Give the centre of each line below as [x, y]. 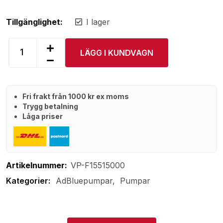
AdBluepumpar [84, 180]
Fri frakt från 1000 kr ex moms [76, 96]
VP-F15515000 [98, 165]
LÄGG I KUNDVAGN [117, 53]
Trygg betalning [50, 106]
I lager [98, 22]
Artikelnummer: [37, 165]
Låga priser [43, 116]
